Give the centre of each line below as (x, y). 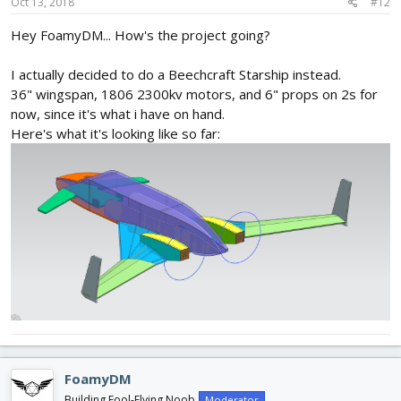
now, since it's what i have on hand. (118, 114)
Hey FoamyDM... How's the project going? (141, 35)
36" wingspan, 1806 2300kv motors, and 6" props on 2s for (194, 94)
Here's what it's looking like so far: (115, 134)
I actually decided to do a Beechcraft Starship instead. (176, 75)
